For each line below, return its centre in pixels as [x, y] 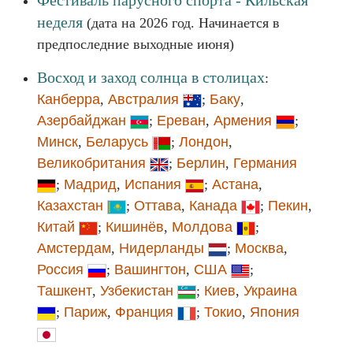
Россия [60, 269]
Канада [213, 206]
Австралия [143, 99]
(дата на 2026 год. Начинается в [181, 23]
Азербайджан [82, 121]
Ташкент [65, 291]
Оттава [158, 206]
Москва [259, 248]
